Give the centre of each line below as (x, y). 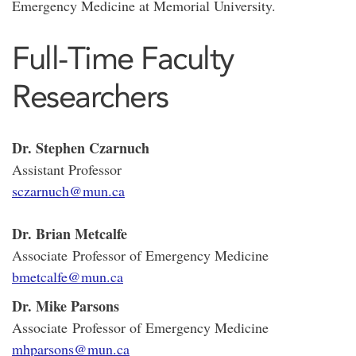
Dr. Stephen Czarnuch (81, 148)
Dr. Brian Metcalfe (70, 234)
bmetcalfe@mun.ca (68, 277)
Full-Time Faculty (123, 58)
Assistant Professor (67, 169)
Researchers (90, 96)
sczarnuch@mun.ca (68, 191)
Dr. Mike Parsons (66, 306)
